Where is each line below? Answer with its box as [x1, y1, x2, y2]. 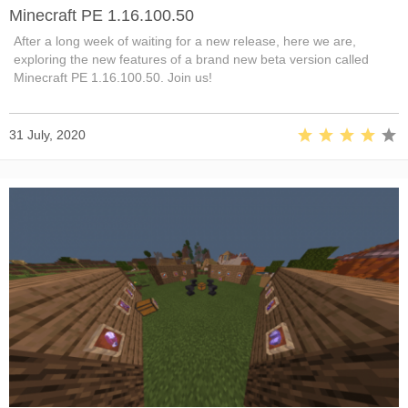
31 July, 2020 [9, 127, 86, 142]
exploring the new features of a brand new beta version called [14, 51, 369, 66]
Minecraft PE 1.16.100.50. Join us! [14, 69, 212, 85]
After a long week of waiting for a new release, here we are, [14, 33, 356, 48]
